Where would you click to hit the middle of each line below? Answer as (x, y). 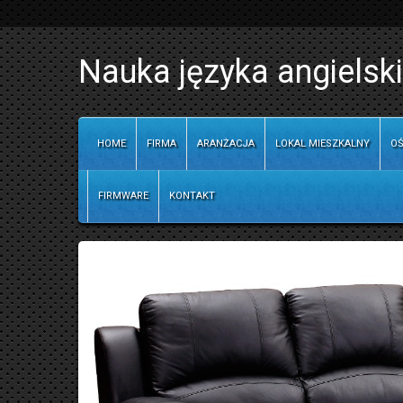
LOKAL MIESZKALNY (322, 143)
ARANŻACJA (226, 143)
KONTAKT (192, 196)
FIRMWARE (123, 196)
